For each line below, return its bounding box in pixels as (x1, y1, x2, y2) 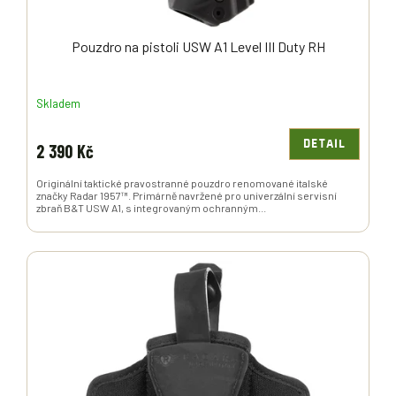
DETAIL (303, 138, 346, 151)
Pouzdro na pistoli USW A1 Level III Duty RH (71, 38, 325, 56)
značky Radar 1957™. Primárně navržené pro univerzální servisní (36, 189, 337, 202)
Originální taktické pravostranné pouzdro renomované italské (36, 177, 328, 190)
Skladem (36, 95, 80, 110)
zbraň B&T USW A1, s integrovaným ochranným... (36, 202, 266, 215)
